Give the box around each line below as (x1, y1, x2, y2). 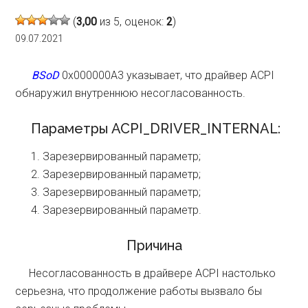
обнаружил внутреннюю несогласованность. (15, 87, 246, 100)
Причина (126, 237, 182, 254)
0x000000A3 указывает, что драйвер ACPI (59, 69, 278, 82)
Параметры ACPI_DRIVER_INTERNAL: (27, 120, 280, 137)
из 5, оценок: (97, 15, 167, 28)
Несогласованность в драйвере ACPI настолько (15, 267, 276, 280)
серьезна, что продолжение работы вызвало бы (15, 285, 263, 298)
